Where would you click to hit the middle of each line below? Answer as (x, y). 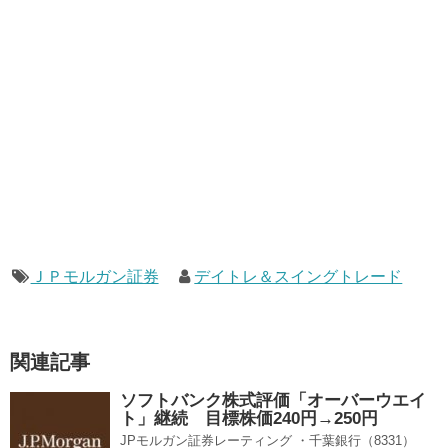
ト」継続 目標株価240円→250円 (249, 418)
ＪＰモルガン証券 (94, 276)
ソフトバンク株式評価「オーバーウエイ (273, 400)
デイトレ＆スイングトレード (298, 276)
